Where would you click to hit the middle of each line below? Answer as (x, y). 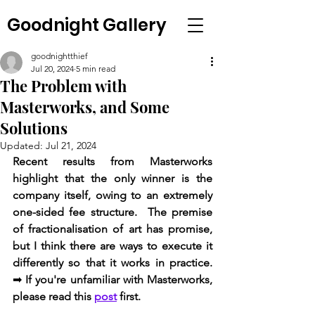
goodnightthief (59, 56)
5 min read (96, 69)
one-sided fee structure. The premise (112, 212)
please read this (53, 296)
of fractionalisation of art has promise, (112, 229)
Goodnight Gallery (87, 25)
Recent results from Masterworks (112, 161)
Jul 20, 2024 (52, 69)
